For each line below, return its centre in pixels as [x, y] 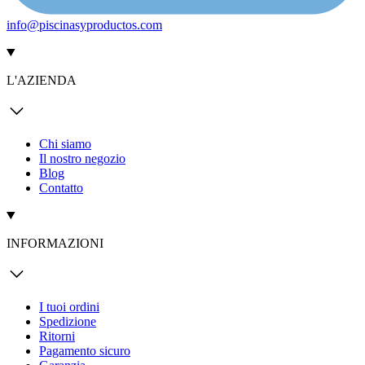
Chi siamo [65, 143]
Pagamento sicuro [85, 350]
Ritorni [57, 336]
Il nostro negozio [82, 158]
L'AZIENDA [42, 80]
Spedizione [68, 321]
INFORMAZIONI [55, 243]
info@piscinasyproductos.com [84, 24]
